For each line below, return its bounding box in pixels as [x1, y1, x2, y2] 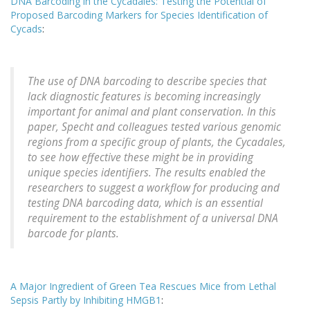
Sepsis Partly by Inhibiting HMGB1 [10, 293, 161, 307]
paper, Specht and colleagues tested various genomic [28, 120, 281, 135]
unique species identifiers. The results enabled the [28, 165, 266, 181]
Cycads [10, 22, 42, 36]
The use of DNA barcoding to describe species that [28, 74, 266, 89]
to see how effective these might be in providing [28, 150, 253, 165]
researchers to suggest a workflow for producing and [28, 181, 280, 196]
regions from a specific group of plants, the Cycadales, [28, 135, 286, 150]
